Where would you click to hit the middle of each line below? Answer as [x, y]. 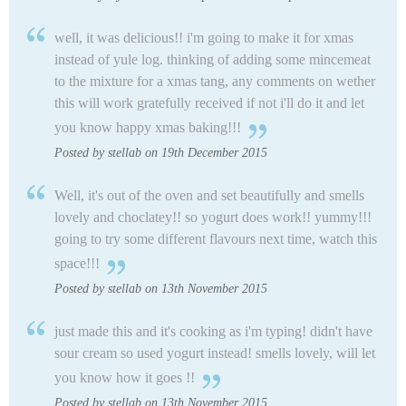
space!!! [77, 264]
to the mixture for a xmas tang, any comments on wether [215, 82]
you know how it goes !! [125, 378]
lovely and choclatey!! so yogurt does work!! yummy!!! [213, 217]
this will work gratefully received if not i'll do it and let [209, 103]
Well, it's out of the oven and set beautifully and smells [209, 196]
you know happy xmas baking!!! [148, 128]
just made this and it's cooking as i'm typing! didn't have [213, 332]
